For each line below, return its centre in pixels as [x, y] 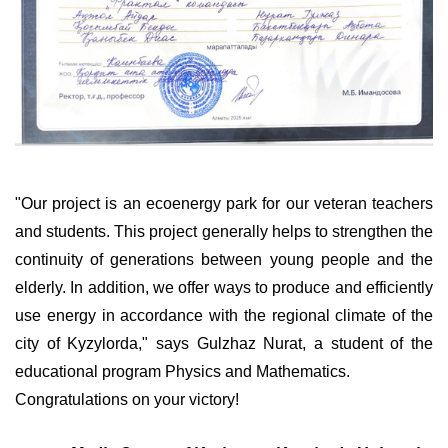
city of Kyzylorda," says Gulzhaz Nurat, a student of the [224, 343]
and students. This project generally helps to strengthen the [224, 231]
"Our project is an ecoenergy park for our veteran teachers [224, 203]
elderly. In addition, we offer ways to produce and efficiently [224, 287]
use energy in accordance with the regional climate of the [224, 315]
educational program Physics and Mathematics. [182, 371]
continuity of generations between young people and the [224, 259]
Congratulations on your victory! [127, 399]
